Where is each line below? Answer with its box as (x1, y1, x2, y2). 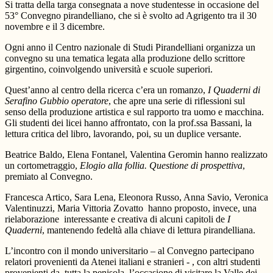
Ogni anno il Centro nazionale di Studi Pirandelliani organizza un (5, 42, 255, 53)
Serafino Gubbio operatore (5, 96, 108, 107)
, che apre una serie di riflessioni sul (108, 96, 245, 107)
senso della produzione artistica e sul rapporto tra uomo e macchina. (5, 107, 264, 118)
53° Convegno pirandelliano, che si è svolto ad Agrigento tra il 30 (5, 10, 257, 21)
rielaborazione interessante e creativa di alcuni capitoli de (5, 214, 227, 225)
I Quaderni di (208, 85, 260, 96)
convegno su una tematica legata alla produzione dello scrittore (5, 53, 245, 64)
